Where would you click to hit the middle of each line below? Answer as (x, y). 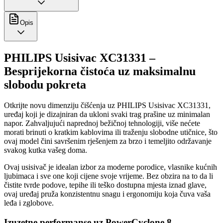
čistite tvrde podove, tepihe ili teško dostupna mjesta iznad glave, (105, 185)
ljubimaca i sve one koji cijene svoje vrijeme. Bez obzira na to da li (109, 176)
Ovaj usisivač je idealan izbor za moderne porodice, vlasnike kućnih (111, 167)
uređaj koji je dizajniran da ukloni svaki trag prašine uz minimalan (107, 114)
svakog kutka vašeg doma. (46, 150)
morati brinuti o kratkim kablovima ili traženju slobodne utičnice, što (111, 132)
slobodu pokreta (45, 84)
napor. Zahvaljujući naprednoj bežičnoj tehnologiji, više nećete (102, 123)
